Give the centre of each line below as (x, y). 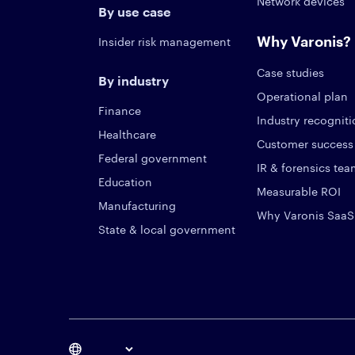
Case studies (290, 73)
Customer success (305, 144)
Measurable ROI (299, 191)
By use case (135, 11)
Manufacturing (137, 206)
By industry (134, 80)
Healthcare (127, 134)
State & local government (167, 229)
